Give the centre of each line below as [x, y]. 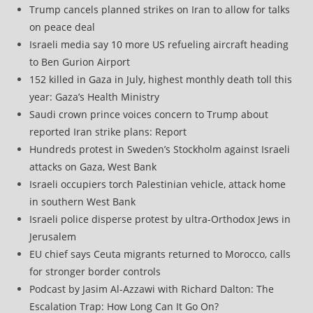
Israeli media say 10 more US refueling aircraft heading [159, 44]
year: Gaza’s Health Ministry [95, 96]
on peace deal [63, 27]
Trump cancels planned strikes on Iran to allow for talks [160, 9]
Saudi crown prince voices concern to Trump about [149, 114]
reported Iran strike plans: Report [108, 131]
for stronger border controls [95, 271]
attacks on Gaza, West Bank [93, 166]
